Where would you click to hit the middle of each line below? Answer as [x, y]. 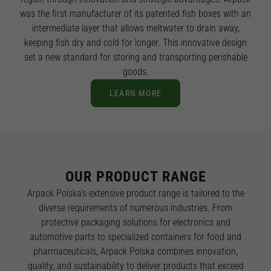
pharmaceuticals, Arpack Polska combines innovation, [135, 251]
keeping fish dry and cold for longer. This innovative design [135, 43]
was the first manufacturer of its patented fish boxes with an [135, 14]
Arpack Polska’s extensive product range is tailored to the [135, 193]
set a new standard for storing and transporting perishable [135, 57]
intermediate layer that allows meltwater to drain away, [135, 28]
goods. [135, 72]
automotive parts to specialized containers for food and [135, 237]
